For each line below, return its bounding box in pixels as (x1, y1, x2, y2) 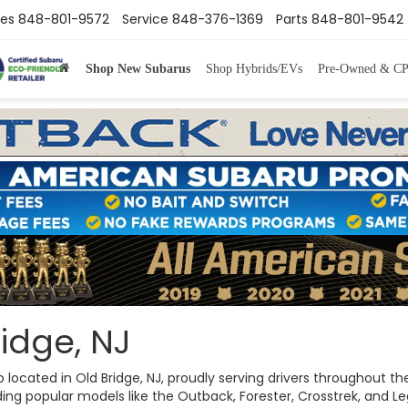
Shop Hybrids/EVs (205, 61, 302, 76)
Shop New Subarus (85, 61, 190, 76)
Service (122, 10, 168, 29)
